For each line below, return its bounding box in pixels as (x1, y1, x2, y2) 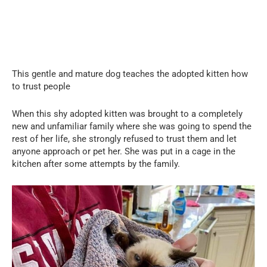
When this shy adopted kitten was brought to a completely (12, 108, 243, 119)
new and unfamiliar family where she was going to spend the (12, 120, 252, 132)
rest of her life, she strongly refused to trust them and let (12, 133, 237, 144)
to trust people (12, 80, 70, 92)
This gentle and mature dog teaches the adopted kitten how (12, 68, 248, 79)
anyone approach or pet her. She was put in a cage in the (12, 145, 235, 157)
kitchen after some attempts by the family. (12, 158, 180, 169)
